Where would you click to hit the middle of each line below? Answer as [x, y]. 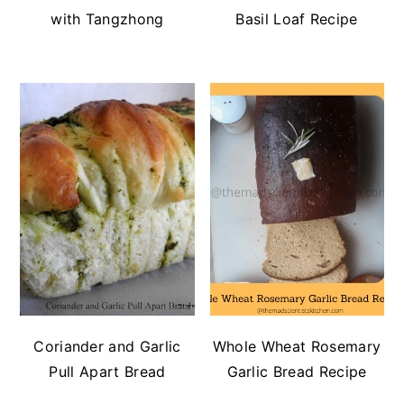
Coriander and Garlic [107, 346]
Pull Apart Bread [107, 371]
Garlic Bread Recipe [297, 371]
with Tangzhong [107, 19]
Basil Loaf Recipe [297, 19]
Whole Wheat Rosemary [297, 346]
